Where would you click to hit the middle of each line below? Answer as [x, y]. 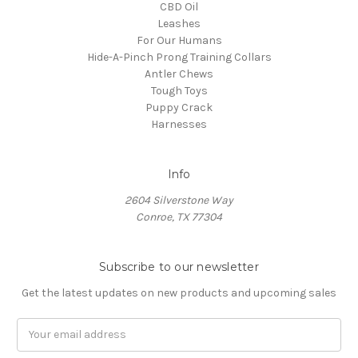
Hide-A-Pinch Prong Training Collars [179, 57]
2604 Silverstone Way [179, 200]
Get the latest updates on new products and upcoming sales [179, 292]
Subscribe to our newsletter [179, 267]
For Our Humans [179, 40]
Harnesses [179, 124]
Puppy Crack [179, 107]
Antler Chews [179, 74]
